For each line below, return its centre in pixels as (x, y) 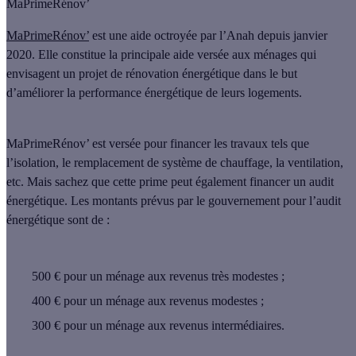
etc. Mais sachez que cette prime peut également (128, 181)
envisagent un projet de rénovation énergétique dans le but (152, 73)
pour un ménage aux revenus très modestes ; (174, 276)
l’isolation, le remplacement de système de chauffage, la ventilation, (175, 162)
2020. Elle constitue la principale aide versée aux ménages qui (161, 54)
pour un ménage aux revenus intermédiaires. (174, 325)
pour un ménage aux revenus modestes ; (164, 300)
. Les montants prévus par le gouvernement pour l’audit (203, 200)
